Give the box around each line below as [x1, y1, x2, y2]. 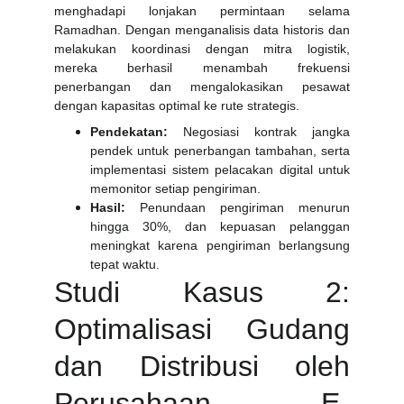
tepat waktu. [90, 257, 160, 271]
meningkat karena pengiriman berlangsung [90, 238, 350, 252]
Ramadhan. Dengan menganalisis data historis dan [54, 23, 350, 37]
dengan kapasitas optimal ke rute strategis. [54, 98, 299, 113]
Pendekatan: [90, 124, 168, 139]
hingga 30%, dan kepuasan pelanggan [90, 219, 350, 234]
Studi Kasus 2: [54, 276, 350, 308]
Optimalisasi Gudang [54, 313, 350, 345]
